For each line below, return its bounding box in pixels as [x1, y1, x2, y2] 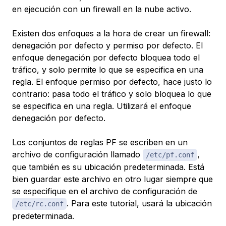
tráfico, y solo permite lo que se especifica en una [12, 65, 203, 75]
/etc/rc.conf [15, 200, 64, 208]
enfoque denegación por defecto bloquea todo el [12, 52, 200, 63]
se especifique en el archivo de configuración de [12, 186, 197, 197]
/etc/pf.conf [146, 151, 194, 159]
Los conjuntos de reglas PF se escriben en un [12, 137, 188, 148]
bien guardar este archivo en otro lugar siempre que [12, 174, 213, 185]
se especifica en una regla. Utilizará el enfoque [12, 101, 191, 111]
